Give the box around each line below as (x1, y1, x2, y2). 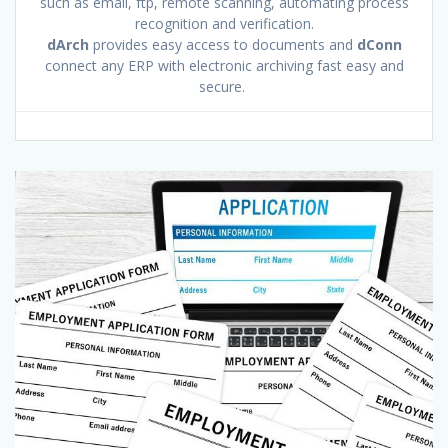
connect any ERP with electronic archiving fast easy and (44, 55, 404, 75)
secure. (199, 76, 249, 96)
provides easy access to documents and (92, 34, 357, 54)
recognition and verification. (134, 13, 314, 33)
